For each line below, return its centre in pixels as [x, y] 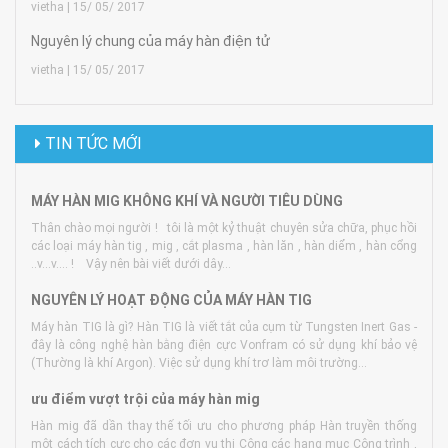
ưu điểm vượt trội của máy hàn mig [145, 398]
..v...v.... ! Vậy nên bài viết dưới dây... [131, 263]
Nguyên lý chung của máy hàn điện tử [150, 40]
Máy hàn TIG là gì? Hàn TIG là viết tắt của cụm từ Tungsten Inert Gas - [224, 326]
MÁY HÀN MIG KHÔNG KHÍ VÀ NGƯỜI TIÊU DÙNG [187, 200]
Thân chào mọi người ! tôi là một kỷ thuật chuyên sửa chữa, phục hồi [224, 227]
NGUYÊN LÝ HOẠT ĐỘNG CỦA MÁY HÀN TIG [171, 299]
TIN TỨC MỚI [91, 143]
